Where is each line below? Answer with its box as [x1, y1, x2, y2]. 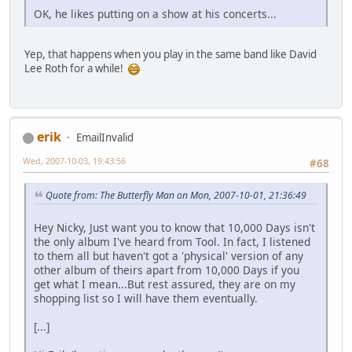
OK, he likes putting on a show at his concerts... [34, 5, 277, 21]
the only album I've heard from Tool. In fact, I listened [34, 234, 310, 250]
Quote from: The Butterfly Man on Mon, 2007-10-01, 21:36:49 [46, 189, 306, 203]
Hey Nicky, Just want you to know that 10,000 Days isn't [34, 220, 315, 236]
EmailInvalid [76, 130, 134, 145]
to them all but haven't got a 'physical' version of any [34, 248, 303, 264]
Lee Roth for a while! [24, 60, 128, 75]
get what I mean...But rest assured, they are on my [34, 277, 295, 292]
